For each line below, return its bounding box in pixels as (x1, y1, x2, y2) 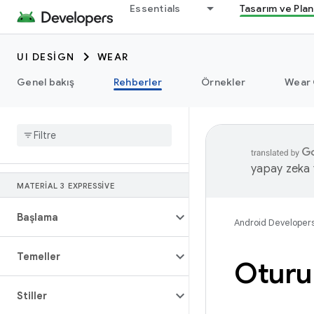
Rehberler (113, 76, 162, 88)
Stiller (17, 289, 47, 302)
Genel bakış (17, 76, 74, 88)
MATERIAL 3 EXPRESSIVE (17, 181, 115, 191)
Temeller (17, 250, 60, 263)
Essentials (130, 2, 181, 15)
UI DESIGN (17, 50, 75, 63)
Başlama (17, 211, 58, 224)
